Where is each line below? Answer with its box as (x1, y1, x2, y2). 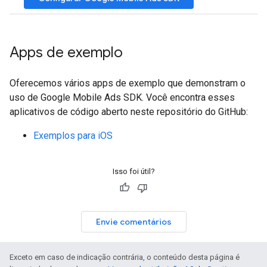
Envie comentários (95, 216, 172, 227)
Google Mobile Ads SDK (41, 92, 142, 103)
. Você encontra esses (142, 92, 235, 103)
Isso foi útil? (112, 167, 155, 176)
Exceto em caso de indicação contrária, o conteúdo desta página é (10, 253, 240, 262)
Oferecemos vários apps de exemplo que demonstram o (10, 77, 246, 89)
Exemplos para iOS (33, 130, 113, 141)
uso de (10, 92, 41, 103)
